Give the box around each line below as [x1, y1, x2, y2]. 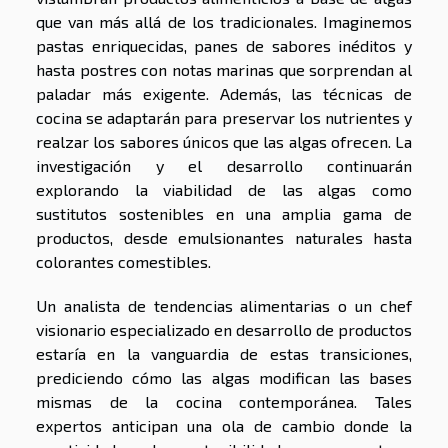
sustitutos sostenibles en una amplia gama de [36, 204, 412, 224]
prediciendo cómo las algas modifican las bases [36, 368, 412, 388]
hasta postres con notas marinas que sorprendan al [36, 60, 412, 80]
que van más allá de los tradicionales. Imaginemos [36, 12, 412, 32]
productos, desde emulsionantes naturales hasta [36, 228, 412, 248]
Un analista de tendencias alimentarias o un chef [36, 296, 412, 316]
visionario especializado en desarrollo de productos [36, 320, 412, 340]
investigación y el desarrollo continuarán [36, 156, 412, 176]
